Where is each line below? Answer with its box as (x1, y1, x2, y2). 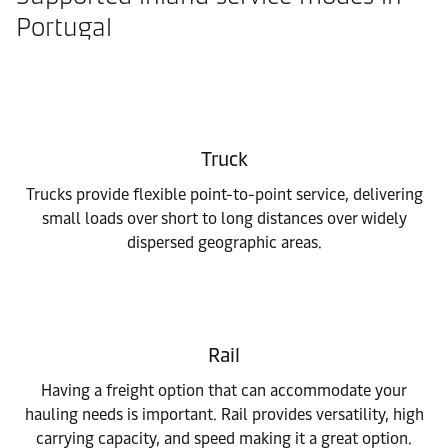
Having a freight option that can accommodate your (41, 381, 407, 400)
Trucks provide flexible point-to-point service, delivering (25, 185, 423, 204)
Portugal (16, 11, 112, 43)
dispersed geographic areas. (126, 233, 322, 252)
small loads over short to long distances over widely (41, 209, 407, 228)
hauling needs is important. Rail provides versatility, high (24, 405, 424, 424)
